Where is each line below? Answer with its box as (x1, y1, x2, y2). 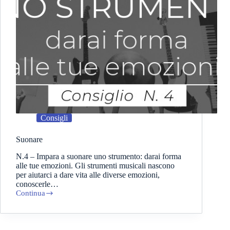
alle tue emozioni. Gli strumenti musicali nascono (16, 161, 175, 170)
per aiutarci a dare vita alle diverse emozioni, (16, 170, 160, 180)
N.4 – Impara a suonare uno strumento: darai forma (16, 152, 181, 161)
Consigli (41, 113, 68, 123)
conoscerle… (16, 180, 59, 189)
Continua (16, 189, 45, 198)
